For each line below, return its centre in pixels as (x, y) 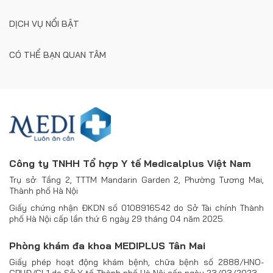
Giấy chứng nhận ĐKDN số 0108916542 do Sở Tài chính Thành (136, 208)
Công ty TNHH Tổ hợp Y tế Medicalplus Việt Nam (130, 163)
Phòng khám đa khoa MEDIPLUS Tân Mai (107, 246)
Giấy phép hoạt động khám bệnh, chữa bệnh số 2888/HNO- (136, 262)
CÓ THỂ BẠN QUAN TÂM (58, 55)
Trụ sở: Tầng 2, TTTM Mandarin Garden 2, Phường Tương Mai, (136, 180)
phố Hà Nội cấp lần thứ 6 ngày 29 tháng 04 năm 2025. (117, 219)
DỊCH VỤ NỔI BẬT (44, 24)
